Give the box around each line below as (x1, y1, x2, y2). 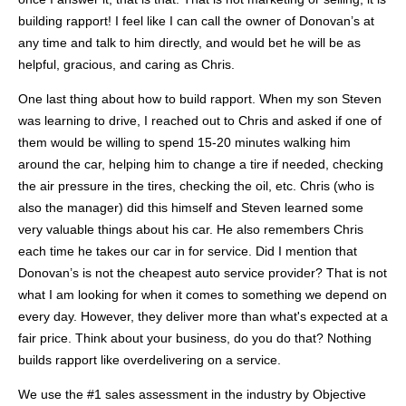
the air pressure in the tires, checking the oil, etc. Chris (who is (18, 178, 374, 193)
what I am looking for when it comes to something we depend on (18, 286, 387, 302)
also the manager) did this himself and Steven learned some (18, 199, 363, 215)
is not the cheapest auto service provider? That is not (79, 265, 387, 280)
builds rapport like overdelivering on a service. (18, 352, 281, 367)
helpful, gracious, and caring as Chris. (18, 56, 235, 72)
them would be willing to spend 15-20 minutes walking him (18, 134, 351, 150)
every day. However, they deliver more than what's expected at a (18, 308, 388, 324)
